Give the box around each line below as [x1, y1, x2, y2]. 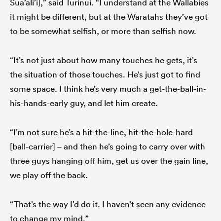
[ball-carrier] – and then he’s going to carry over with [10, 141, 205, 152]
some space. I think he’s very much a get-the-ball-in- [10, 83, 206, 94]
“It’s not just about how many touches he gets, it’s [10, 55, 197, 66]
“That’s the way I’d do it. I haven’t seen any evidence [10, 199, 206, 210]
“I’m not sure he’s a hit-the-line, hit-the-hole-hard [10, 127, 193, 138]
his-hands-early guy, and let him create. [10, 98, 158, 109]
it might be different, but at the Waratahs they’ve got [10, 11, 208, 22]
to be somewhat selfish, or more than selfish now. [10, 26, 196, 37]
